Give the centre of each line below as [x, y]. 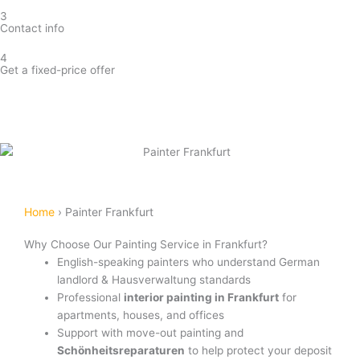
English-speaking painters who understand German [189, 262]
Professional [91, 298]
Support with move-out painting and [151, 333]
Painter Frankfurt [109, 212]
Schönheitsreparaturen [121, 351]
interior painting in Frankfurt [202, 298]
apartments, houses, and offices [141, 315]
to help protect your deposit [259, 351]
